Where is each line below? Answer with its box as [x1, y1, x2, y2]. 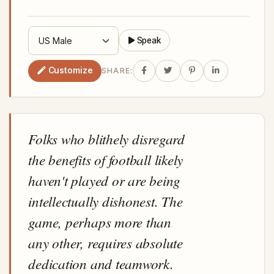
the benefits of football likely [28, 149, 183, 169]
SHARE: [101, 66, 133, 76]
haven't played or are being [28, 170, 181, 190]
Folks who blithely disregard [28, 128, 185, 148]
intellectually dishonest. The [28, 191, 183, 210]
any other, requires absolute [28, 232, 183, 252]
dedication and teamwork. [28, 253, 174, 273]
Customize [48, 65, 93, 76]
